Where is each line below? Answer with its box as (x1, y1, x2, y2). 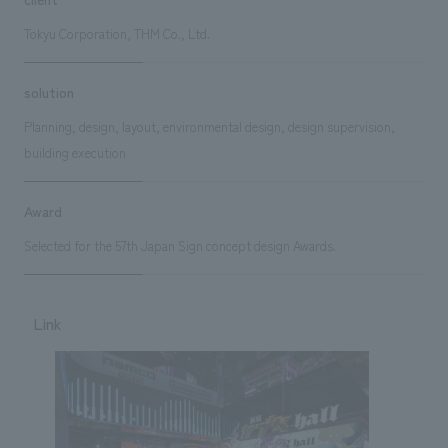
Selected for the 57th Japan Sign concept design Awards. (23, 235, 336, 255)
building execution (23, 142, 126, 162)
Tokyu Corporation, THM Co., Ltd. (23, 23, 210, 43)
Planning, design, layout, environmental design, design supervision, (23, 116, 395, 136)
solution (23, 81, 74, 102)
